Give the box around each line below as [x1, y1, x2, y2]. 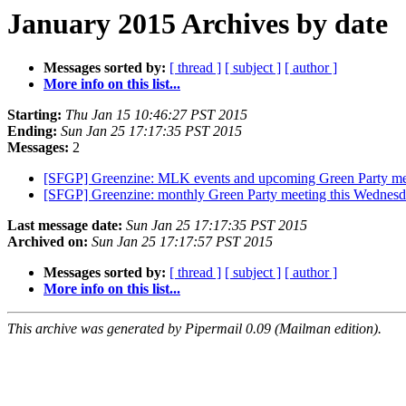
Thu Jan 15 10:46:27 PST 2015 [65, 107, 247, 123]
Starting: [7, 107, 62, 123]
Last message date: [7, 217, 122, 234]
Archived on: [7, 234, 88, 250]
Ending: [7, 123, 57, 140]
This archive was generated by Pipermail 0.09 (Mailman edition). [7, 321, 382, 337]
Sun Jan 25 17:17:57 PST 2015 [92, 234, 273, 250]
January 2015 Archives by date [7, 7, 388, 40]
